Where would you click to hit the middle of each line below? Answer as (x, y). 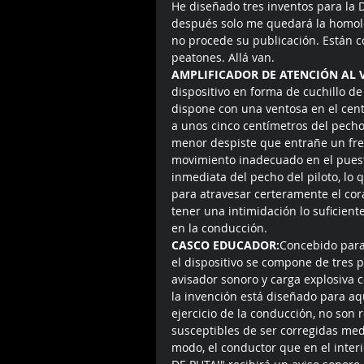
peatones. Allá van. (225, 57)
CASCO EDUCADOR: (225, 245)
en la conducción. (221, 228)
